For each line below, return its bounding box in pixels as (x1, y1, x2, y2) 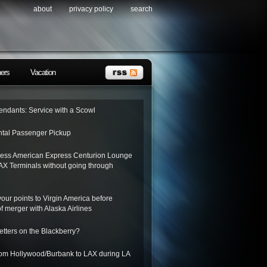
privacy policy (69, 5, 113, 13)
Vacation (30, 68, 55, 77)
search (131, 5, 153, 13)
